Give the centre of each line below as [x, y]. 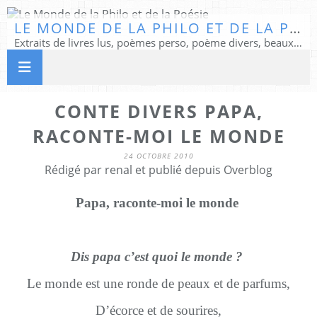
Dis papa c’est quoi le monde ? [157, 257]
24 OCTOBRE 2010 [158, 156]
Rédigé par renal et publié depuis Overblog [158, 170]
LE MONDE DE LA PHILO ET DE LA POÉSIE [295, 28]
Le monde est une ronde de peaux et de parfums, [158, 283]
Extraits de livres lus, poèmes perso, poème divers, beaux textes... [298, 42]
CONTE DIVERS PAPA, [158, 111]
